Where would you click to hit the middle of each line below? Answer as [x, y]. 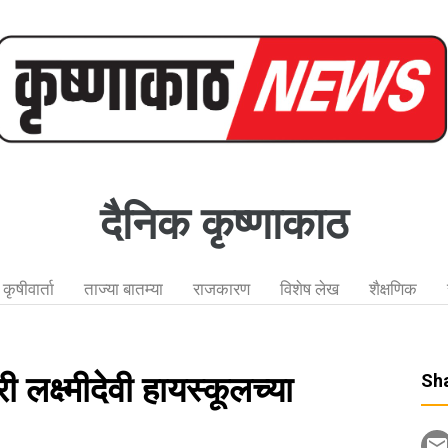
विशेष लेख [309, 289]
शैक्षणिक [392, 289]
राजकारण [221, 289]
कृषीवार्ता [28, 289]
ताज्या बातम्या [123, 289]
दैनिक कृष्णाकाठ [224, 224]
